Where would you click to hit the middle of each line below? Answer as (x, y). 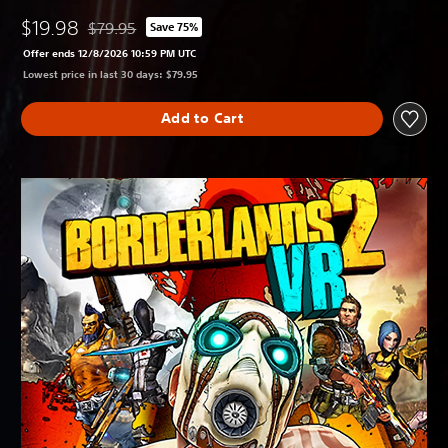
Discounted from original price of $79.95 (219, 36)
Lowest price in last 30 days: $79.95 (110, 73)
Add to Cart (202, 118)
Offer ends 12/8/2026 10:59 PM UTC (109, 52)
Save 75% (174, 27)
